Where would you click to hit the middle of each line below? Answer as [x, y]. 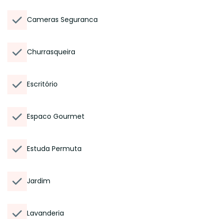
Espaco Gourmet [56, 116]
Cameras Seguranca [62, 20]
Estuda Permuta [54, 149]
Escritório [42, 84]
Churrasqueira [51, 52]
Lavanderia [45, 213]
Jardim [39, 181]
